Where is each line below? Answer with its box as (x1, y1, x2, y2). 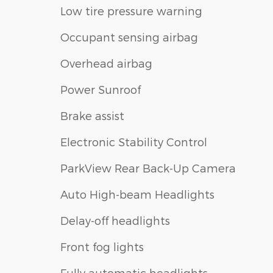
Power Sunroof (60, 82, 141, 96)
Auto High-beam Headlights (60, 187, 214, 200)
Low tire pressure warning (60, 4, 202, 17)
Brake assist (60, 108, 124, 122)
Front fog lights (60, 239, 144, 253)
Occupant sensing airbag (60, 30, 198, 43)
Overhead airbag (60, 56, 152, 69)
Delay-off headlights (60, 213, 170, 227)
